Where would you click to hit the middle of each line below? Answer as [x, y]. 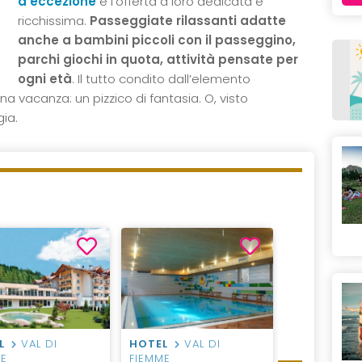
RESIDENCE [326, 344]
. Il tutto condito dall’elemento [161, 79]
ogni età [44, 79]
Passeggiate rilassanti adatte [187, 21]
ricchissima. [53, 21]
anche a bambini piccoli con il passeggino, [156, 40]
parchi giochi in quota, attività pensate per [158, 59]
